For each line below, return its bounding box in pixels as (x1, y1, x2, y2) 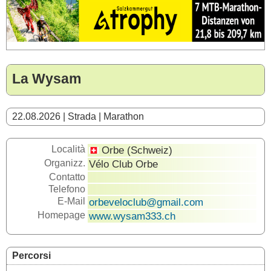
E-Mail (57, 196, 85, 206)
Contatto (49, 172, 85, 182)
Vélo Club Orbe (89, 158, 158, 170)
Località (51, 144, 85, 154)
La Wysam (12, 71, 81, 87)
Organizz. (44, 158, 85, 168)
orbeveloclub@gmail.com (89, 196, 203, 208)
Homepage (38, 210, 85, 220)
